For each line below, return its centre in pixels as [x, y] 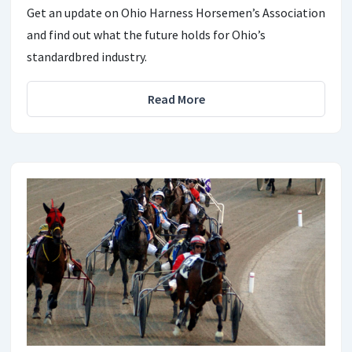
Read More [176, 99]
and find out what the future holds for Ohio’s [146, 34]
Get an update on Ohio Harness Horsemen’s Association [176, 12]
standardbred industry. [87, 56]
